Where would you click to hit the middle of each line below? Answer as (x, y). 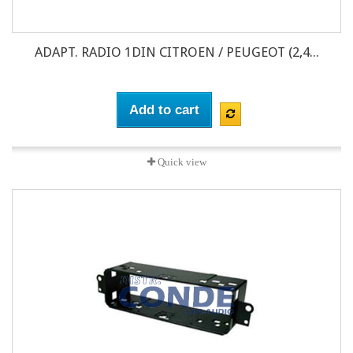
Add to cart (164, 110)
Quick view (180, 162)
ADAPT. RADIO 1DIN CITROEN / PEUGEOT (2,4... (176, 52)
